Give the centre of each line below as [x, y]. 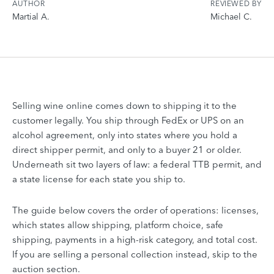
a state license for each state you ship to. [99, 179]
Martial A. [31, 16]
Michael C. [231, 16]
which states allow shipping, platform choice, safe [118, 224]
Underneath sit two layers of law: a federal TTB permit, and [137, 164]
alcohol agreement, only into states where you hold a [125, 135]
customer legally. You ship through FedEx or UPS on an [128, 120]
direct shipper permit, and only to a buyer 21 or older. [127, 149]
